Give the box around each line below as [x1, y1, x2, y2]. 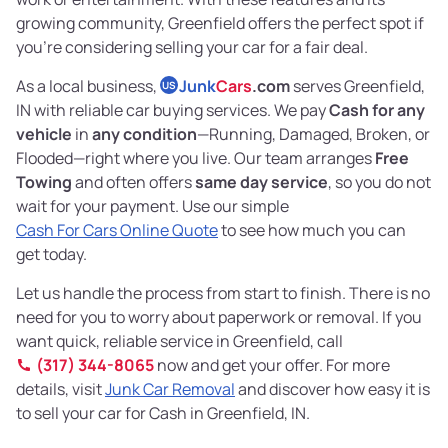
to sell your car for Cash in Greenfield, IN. [16, 402, 310, 425]
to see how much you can [218, 219, 406, 242]
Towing [16, 171, 72, 194]
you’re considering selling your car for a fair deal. [16, 36, 368, 59]
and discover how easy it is [235, 378, 430, 401]
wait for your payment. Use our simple [16, 195, 289, 218]
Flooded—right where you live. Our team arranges [16, 147, 375, 170]
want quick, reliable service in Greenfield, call [16, 330, 343, 353]
